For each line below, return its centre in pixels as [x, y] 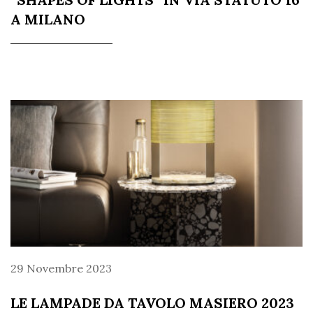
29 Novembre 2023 [61, 268]
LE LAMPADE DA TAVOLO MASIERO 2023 [152, 303]
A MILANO [48, 19]
